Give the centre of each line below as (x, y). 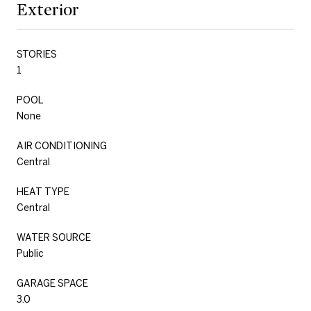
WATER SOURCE (54, 237)
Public (30, 253)
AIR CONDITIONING (62, 145)
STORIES (37, 54)
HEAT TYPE (43, 191)
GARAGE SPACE (52, 283)
